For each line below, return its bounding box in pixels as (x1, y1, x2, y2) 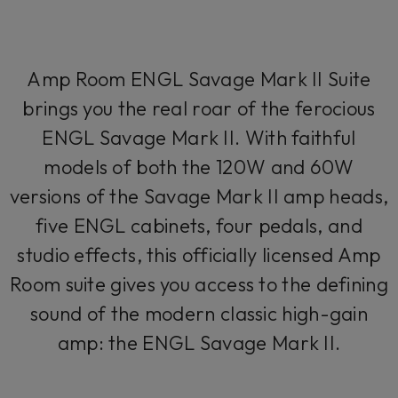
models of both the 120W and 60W (44, 154, 354, 179)
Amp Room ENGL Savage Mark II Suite (27, 66, 371, 92)
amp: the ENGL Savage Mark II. (57, 330, 341, 355)
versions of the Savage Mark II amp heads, (9, 183, 389, 209)
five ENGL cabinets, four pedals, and (36, 212, 362, 238)
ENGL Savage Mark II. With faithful (42, 124, 356, 150)
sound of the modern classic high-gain (29, 300, 369, 326)
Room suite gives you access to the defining (10, 271, 388, 297)
